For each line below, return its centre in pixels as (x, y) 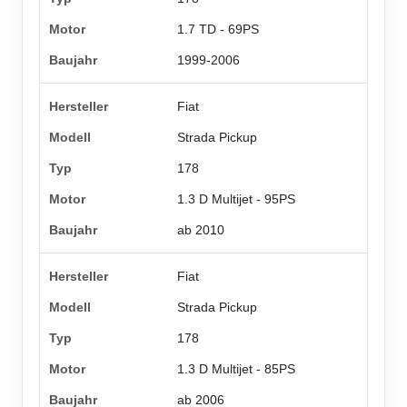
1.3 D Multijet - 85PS (237, 369)
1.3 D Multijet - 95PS (237, 199)
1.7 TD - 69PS (218, 30)
